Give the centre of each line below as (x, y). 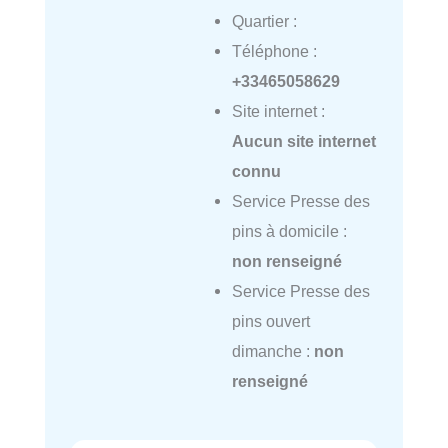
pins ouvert (270, 320)
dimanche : (272, 350)
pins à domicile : (289, 230)
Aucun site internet (303, 140)
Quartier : (264, 20)
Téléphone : (274, 50)
